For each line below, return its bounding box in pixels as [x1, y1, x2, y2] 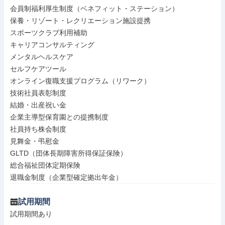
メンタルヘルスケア [10, 53, 73, 61]
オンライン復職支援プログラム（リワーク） [10, 77, 151, 85]
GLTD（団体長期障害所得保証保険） [10, 149, 127, 157]
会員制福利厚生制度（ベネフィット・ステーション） [10, 5, 179, 13]
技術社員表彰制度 [10, 89, 66, 97]
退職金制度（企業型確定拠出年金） [10, 173, 123, 181]
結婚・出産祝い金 [10, 101, 66, 109]
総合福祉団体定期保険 [10, 161, 80, 169]
